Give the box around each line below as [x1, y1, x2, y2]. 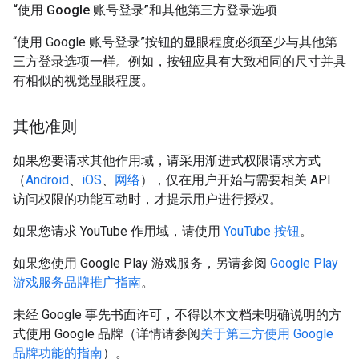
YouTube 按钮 [224, 224, 300, 239]
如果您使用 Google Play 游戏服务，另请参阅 [13, 256, 270, 271]
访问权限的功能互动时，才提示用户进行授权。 [13, 192, 282, 207]
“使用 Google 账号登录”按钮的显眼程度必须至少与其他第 [13, 34, 337, 50]
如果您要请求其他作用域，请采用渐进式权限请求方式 [13, 153, 321, 168]
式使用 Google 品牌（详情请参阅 [13, 326, 200, 341]
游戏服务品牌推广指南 [13, 275, 141, 290]
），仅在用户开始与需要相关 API [140, 172, 331, 188]
